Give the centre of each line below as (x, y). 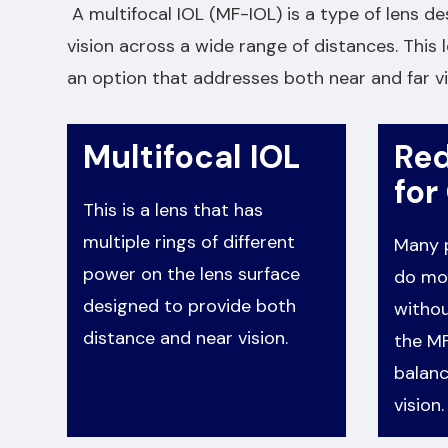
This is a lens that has (173, 210)
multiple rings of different (189, 242)
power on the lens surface (192, 274)
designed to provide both (190, 306)
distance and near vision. (186, 338)
